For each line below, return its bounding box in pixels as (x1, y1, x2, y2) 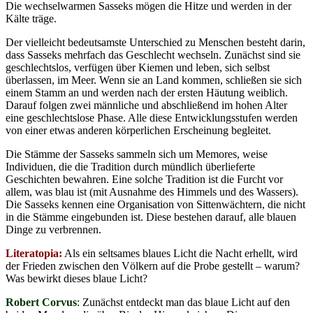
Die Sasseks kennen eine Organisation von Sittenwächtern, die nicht (6, 198, 305, 210)
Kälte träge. (6, 12, 57, 24)
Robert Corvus (6, 296, 77, 308)
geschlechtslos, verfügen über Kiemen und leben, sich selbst (6, 61, 270, 73)
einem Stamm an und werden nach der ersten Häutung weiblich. (6, 86, 288, 99)
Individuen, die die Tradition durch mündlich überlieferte (6, 160, 255, 173)
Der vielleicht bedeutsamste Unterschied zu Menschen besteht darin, (6, 36, 305, 48)
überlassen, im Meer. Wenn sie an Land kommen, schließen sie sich (6, 73, 302, 86)
